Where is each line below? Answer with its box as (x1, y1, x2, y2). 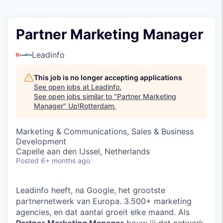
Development (16, 136, 66, 146)
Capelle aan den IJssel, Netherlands (16, 146, 150, 156)
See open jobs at (34, 83, 91, 91)
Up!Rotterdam (68, 102, 114, 110)
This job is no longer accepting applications (34, 73, 182, 82)
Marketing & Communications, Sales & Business (16, 126, 194, 136)
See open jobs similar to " (34, 92, 117, 101)
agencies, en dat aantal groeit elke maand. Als (16, 207, 190, 217)
